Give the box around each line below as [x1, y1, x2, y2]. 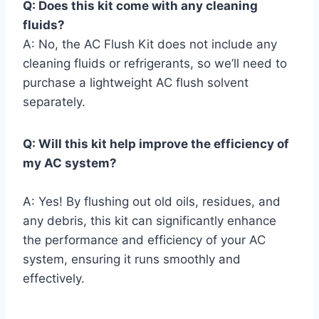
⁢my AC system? [23, 156, 117, 171]
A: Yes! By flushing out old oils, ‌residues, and [23, 194, 281, 209]
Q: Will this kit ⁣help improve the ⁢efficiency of [23, 137, 289, 152]
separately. [23, 95, 85, 110]
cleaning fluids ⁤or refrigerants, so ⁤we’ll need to [23, 56, 287, 71]
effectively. [23, 271, 85, 286]
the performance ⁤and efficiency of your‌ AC [23, 233, 266, 248]
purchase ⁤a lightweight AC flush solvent [23, 75, 249, 90]
